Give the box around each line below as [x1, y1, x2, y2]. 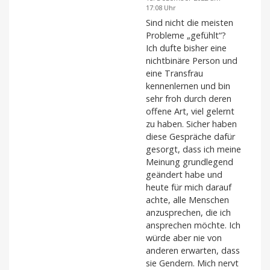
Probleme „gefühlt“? [146, 30, 226, 42]
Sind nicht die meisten [146, 17, 233, 29]
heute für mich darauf [146, 181, 231, 193]
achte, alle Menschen [146, 194, 229, 206]
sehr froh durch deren [146, 93, 231, 105]
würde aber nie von [146, 232, 222, 244]
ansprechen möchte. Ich [146, 219, 240, 231]
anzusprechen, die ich [146, 207, 231, 219]
